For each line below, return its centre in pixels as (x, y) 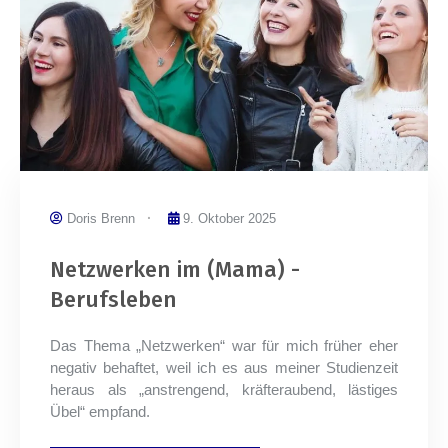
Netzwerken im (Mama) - (175, 269)
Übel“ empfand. (100, 411)
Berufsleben (113, 299)
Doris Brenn (101, 218)
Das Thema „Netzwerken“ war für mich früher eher (224, 345)
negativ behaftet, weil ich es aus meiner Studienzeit (224, 367)
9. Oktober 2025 (229, 218)
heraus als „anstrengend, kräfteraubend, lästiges (224, 389)
